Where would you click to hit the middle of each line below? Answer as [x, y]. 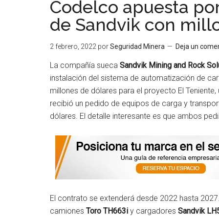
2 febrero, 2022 [73, 46]
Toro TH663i [107, 211]
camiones [68, 211]
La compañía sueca [85, 65]
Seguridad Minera [137, 46]
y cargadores [153, 211]
